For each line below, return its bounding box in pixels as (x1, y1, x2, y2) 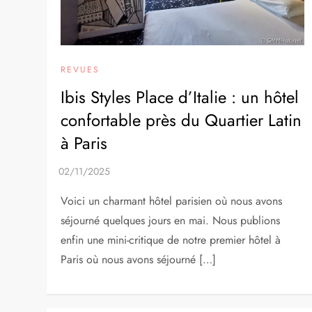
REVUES (61, 63, 100, 77)
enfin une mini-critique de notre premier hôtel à (61, 232, 281, 249)
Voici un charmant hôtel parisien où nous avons (61, 193, 283, 210)
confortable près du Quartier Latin (61, 108, 302, 133)
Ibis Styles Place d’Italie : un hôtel (61, 85, 299, 110)
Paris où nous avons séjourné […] (61, 251, 217, 268)
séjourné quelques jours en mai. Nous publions (61, 212, 281, 229)
